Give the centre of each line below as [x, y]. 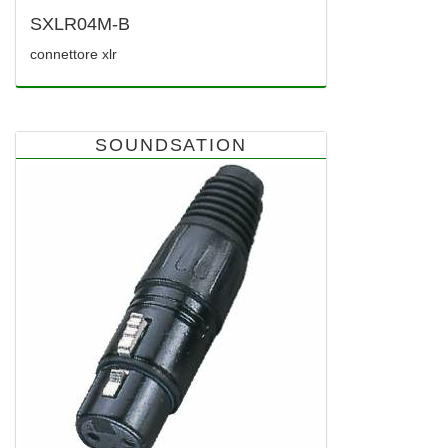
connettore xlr [73, 54]
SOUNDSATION [171, 145]
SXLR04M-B [80, 24]
